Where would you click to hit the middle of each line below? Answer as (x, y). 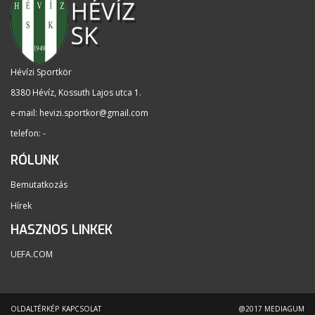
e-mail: (25, 113)
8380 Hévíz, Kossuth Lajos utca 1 (75, 93)
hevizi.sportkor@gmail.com (94, 113)
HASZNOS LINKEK (62, 230)
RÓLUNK (35, 161)
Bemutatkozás (39, 185)
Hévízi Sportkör (41, 72)
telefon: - (28, 134)
